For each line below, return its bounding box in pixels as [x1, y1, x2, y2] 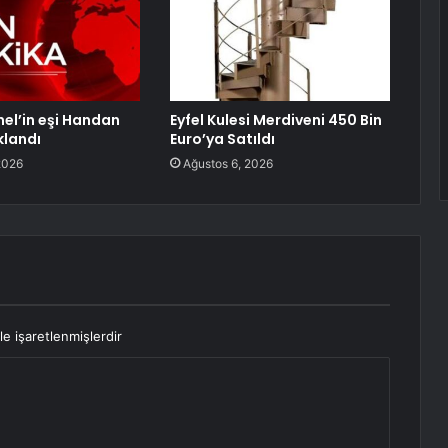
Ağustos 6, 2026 [182, 156, 273, 172]
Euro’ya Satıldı [169, 129, 275, 150]
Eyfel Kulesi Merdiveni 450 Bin [169, 110, 382, 131]
